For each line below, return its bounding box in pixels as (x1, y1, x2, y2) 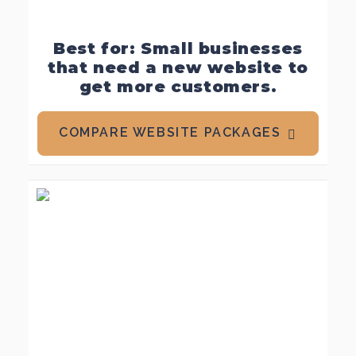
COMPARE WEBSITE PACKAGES (58, 125, 281, 140)
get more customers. (79, 77, 277, 96)
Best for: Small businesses (53, 39, 303, 58)
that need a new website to (48, 58, 308, 77)
